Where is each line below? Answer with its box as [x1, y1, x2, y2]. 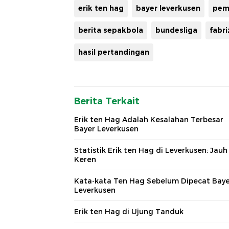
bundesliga [155, 26, 197, 35]
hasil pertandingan [78, 48, 149, 57]
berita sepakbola [78, 26, 143, 35]
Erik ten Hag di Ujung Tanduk [74, 207, 184, 217]
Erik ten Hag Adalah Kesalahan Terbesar [74, 115, 223, 125]
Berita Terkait [74, 96, 140, 107]
